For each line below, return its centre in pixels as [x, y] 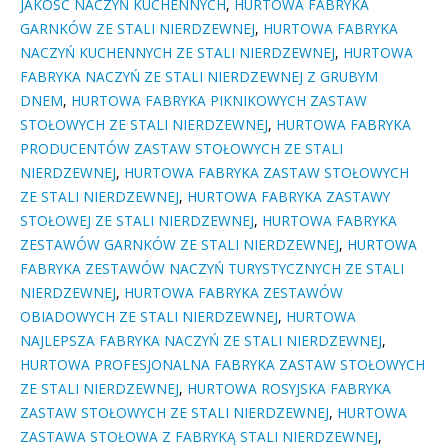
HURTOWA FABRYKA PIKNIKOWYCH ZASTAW [219, 101]
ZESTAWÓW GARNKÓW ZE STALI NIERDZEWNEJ [179, 245]
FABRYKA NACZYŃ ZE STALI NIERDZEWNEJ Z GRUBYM [199, 77]
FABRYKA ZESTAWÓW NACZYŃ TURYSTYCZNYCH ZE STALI [212, 269]
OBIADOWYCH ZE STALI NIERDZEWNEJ [149, 317]
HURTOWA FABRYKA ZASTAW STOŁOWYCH [266, 173]
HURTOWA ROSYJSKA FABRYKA [289, 389]
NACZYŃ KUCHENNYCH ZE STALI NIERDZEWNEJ [177, 53]
